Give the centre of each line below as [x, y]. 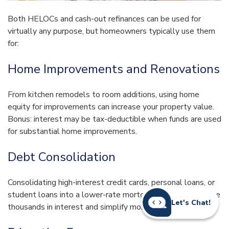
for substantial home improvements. [72, 132]
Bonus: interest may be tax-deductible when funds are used [114, 119]
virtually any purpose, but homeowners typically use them [111, 31]
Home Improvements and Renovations [114, 69]
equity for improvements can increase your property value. [111, 107]
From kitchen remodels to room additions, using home [104, 95]
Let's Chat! [191, 202]
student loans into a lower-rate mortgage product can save [114, 195]
